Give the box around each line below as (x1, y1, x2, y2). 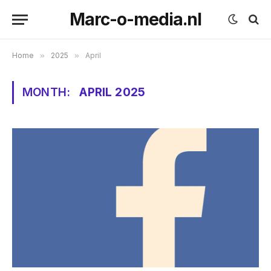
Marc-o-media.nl (70, 9, 201, 30)
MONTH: (22, 85, 74, 99)
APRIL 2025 (79, 85, 146, 99)
